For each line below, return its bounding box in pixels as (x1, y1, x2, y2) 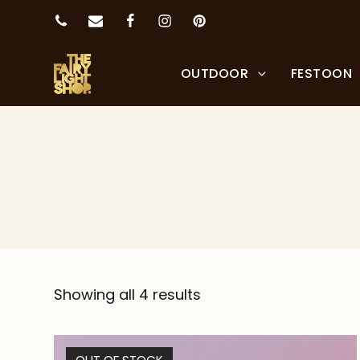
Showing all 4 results (54, 284, 202, 305)
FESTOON (290, 63, 356, 83)
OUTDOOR (180, 63, 252, 83)
